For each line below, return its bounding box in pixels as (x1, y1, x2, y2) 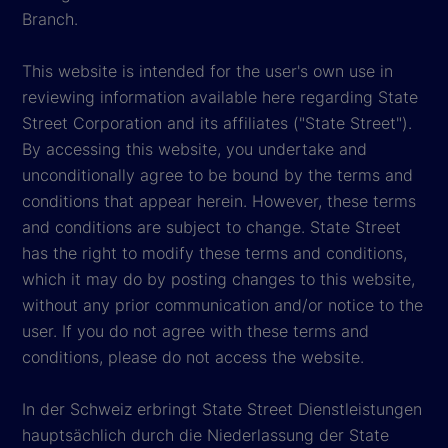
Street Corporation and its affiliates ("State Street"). (22, 113, 412, 134)
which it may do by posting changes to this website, (22, 269, 415, 290)
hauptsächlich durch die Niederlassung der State (22, 425, 389, 446)
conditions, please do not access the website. (22, 347, 364, 368)
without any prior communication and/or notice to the (22, 295, 423, 316)
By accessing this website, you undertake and (22, 139, 367, 160)
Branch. (22, 9, 78, 30)
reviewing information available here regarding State (22, 87, 418, 108)
